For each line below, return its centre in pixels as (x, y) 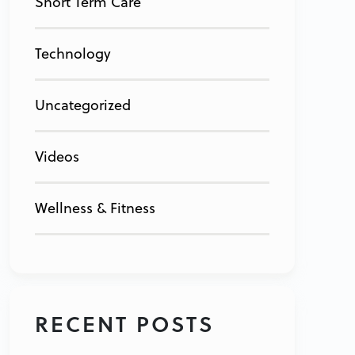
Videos (57, 157)
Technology (73, 54)
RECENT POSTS (124, 324)
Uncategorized (83, 105)
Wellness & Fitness (95, 208)
